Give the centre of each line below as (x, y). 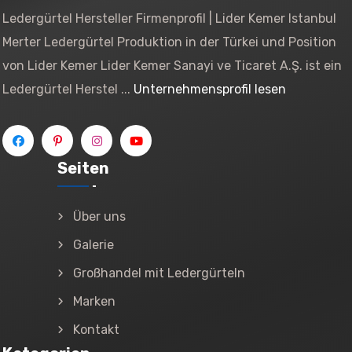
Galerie (93, 245)
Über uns (99, 216)
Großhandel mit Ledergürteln (159, 273)
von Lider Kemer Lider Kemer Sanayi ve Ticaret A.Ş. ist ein (172, 66)
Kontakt (96, 330)
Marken (94, 301)
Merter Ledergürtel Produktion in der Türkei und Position (169, 42)
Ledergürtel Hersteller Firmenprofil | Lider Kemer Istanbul (169, 18)
